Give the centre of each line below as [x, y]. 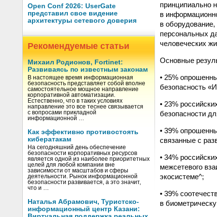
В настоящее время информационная [80, 77]
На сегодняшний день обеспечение [77, 147]
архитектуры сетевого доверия [82, 21]
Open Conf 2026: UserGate [72, 6]
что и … [38, 188]
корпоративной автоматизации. [71, 95]
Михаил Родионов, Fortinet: [75, 62]
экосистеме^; [182, 176]
